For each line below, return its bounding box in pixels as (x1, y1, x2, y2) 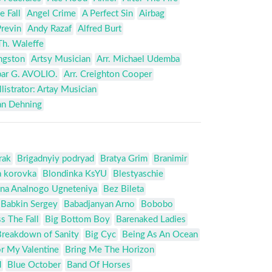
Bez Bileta (103, 185, 144, 194)
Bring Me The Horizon (65, 245, 154, 255)
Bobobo (141, 200, 173, 209)
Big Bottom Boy (45, 215, 110, 225)
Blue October (7, 260, 61, 270)
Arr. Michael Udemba (97, 55, 180, 64)
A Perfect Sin (82, 9, 133, 19)
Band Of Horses (67, 260, 131, 270)
